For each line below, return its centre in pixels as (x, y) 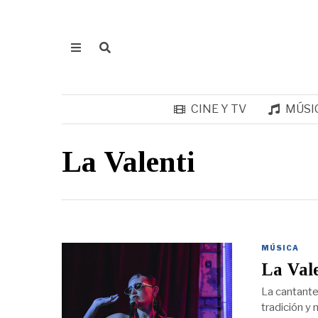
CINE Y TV (218, 109)
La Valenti (128, 162)
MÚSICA (280, 248)
